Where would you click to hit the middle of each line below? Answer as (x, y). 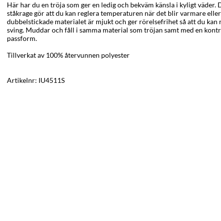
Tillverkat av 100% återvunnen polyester (68, 55)
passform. (22, 38)
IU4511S (52, 80)
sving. (16, 30)
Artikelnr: (23, 80)
